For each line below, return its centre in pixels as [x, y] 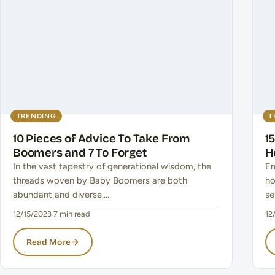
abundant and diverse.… [61, 195]
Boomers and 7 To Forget [80, 153]
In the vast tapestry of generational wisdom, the [112, 167]
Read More [48, 242]
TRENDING [36, 116]
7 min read [72, 214]
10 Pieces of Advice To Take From [102, 139]
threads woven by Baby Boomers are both [100, 181]
